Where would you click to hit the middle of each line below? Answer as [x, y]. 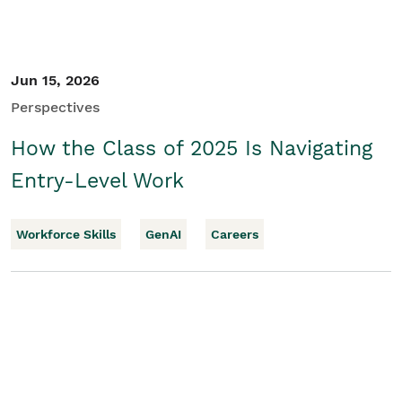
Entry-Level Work [97, 181]
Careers [235, 234]
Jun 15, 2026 [55, 80]
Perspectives [55, 107]
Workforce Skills [66, 234]
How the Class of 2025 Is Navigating [192, 149]
